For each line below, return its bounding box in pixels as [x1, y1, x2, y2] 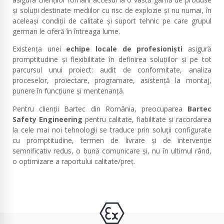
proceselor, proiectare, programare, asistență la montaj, [12, 75, 211, 85]
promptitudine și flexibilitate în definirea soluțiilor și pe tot [12, 54, 211, 64]
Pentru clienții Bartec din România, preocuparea [12, 103, 187, 113]
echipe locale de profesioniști [66, 44, 183, 54]
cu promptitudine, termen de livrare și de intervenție [12, 135, 211, 145]
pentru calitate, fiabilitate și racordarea [82, 114, 211, 124]
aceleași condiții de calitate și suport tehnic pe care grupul [12, 16, 211, 25]
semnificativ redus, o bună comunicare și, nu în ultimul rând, [12, 145, 211, 155]
